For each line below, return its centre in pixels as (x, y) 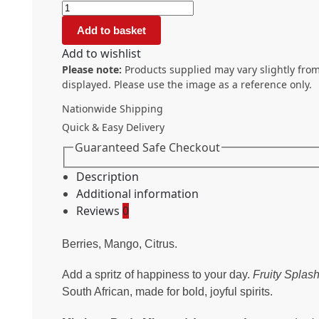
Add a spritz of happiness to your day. (157, 275)
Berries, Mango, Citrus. (120, 244)
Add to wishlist (101, 54)
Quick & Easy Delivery (113, 127)
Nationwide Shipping (113, 109)
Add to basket (112, 31)
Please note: (92, 70)
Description (108, 177)
